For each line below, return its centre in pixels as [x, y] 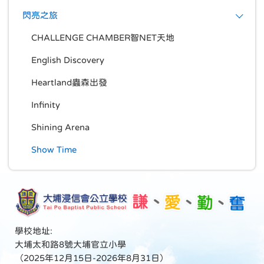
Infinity [46, 104]
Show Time [54, 149]
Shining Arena [60, 127]
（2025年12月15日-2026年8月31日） [92, 258]
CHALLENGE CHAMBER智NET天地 [103, 37]
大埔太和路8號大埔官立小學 [70, 244]
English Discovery [68, 60]
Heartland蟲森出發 [69, 82]
